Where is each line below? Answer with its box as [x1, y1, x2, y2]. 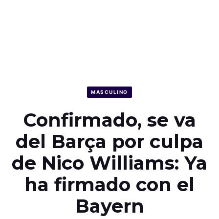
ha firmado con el [24, 173, 195, 196]
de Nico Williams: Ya [12, 151, 207, 175]
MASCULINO [91, 89, 128, 95]
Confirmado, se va [23, 108, 196, 131]
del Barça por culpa [16, 130, 203, 153]
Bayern [75, 194, 144, 218]
